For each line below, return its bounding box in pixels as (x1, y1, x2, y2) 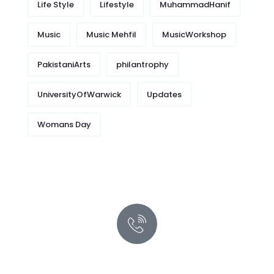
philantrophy (116, 59, 169, 71)
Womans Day (37, 119, 91, 131)
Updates (147, 89, 182, 101)
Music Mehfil (86, 29, 136, 41)
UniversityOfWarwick (37, 89, 121, 101)
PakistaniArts (37, 59, 91, 71)
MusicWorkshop (162, 29, 226, 41)
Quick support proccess (51, 243, 223, 264)
